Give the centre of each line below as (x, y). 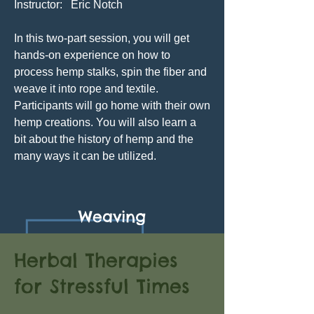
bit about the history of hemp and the (104, 139)
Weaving (112, 217)
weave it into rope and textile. (86, 89)
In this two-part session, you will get (102, 38)
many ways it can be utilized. (85, 156)
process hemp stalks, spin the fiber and (110, 72)
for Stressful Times (102, 286)
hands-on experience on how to (92, 55)
